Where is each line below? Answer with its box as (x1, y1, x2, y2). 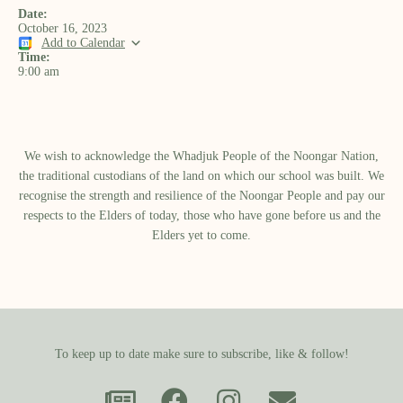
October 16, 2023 (18, 22, 107, 35)
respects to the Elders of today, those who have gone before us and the (22, 209, 381, 222)
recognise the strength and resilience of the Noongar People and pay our (18, 189, 385, 202)
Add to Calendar (41, 36, 125, 49)
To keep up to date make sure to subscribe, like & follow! (54, 347, 349, 361)
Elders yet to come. (152, 228, 251, 242)
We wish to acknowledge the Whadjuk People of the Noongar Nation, (24, 149, 379, 163)
